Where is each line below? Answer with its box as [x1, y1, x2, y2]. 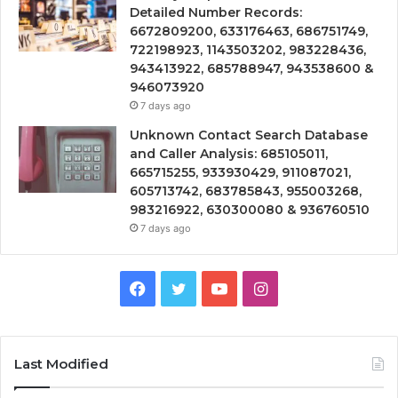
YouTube [227, 277, 291, 297]
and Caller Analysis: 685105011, [130, 145, 328, 162]
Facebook [145, 277, 219, 297]
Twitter [185, 277, 240, 297]
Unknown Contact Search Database [130, 126, 368, 143]
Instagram [266, 277, 343, 297]
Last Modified [14, 354, 108, 372]
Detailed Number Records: [130, 4, 302, 20]
